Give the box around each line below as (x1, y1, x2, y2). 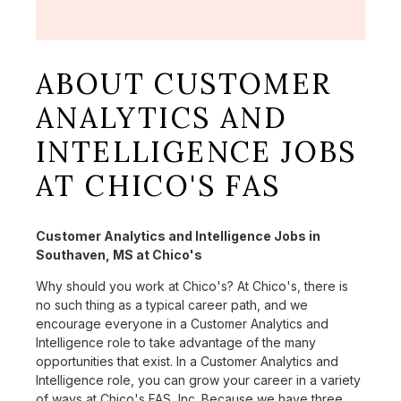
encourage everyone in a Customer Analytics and (36, 316, 328, 332)
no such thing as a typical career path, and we (36, 297, 308, 313)
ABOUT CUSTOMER (36, 64, 332, 102)
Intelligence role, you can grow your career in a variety (36, 372, 361, 388)
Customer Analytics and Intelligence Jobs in (36, 228, 320, 244)
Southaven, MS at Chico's (36, 247, 202, 263)
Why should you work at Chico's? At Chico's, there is (36, 278, 348, 294)
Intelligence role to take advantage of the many (36, 335, 316, 351)
